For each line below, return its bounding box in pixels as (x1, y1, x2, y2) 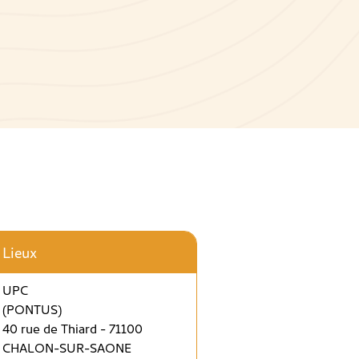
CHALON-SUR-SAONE (2, 338, 131, 357)
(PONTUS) (2, 300, 62, 318)
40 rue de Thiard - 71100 (2, 319, 143, 337)
